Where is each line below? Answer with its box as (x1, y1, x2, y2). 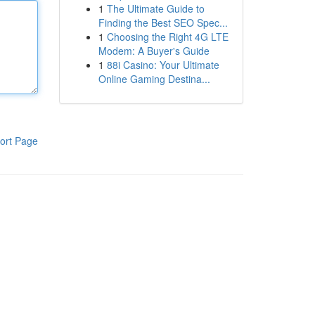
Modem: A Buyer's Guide (98, 44, 210, 58)
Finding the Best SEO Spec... (98, 15, 228, 30)
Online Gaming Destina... (98, 72, 210, 86)
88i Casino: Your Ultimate (106, 58, 219, 72)
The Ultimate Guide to (106, 1, 205, 15)
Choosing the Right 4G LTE (106, 30, 229, 44)
